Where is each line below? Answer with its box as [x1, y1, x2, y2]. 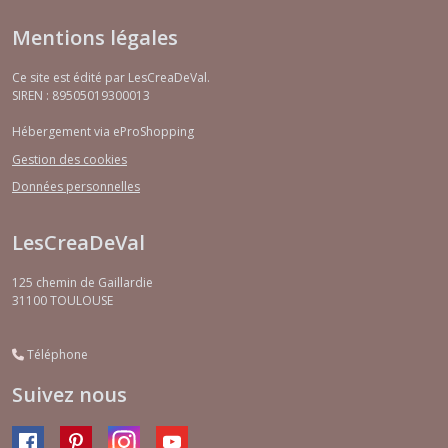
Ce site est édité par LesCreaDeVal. [12, 69, 210, 87]
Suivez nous [12, 381, 127, 409]
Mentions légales [12, 24, 178, 52]
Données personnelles [12, 178, 140, 196]
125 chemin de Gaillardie [12, 274, 153, 292]
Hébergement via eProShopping [12, 123, 194, 141]
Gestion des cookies [12, 150, 127, 168]
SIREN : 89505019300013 [12, 87, 150, 105]
